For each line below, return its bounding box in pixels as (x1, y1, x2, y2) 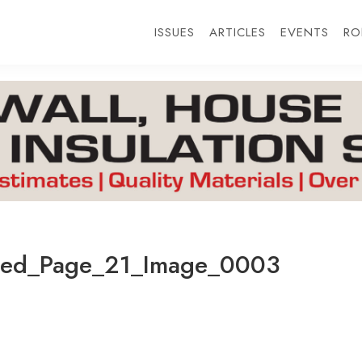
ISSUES (154, 23, 195, 41)
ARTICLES (208, 23, 266, 41)
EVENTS (280, 23, 329, 41)
